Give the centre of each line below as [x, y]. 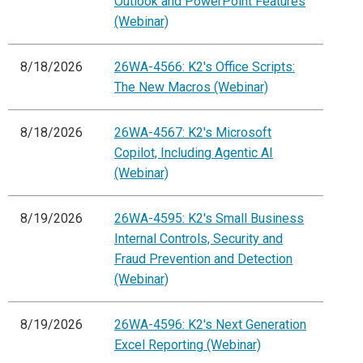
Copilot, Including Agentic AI [194, 153]
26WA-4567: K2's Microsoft [193, 133]
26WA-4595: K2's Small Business [209, 219]
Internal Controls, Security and [199, 239]
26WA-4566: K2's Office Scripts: [205, 67]
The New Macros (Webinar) [191, 88]
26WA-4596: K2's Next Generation [210, 325]
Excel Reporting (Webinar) [188, 345]
